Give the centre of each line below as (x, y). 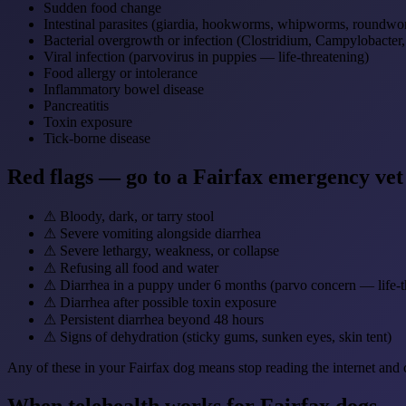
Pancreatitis (76, 106)
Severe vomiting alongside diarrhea (160, 234)
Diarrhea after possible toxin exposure (168, 303)
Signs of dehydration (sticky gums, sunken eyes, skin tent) (226, 337)
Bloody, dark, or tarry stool (137, 217)
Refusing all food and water (139, 268)
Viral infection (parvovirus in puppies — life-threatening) (206, 57)
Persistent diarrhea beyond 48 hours (162, 320)
